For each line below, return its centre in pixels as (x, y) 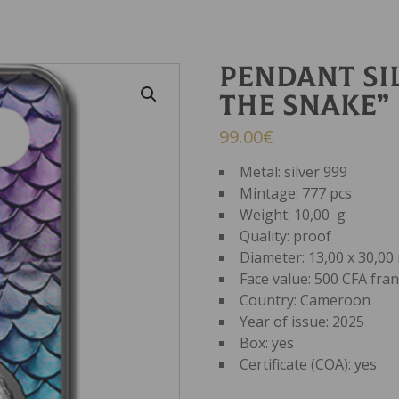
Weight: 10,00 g (293, 215)
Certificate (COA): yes (309, 364)
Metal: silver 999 (294, 172)
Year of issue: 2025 (302, 322)
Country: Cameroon (305, 300)
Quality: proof (286, 236)
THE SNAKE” (305, 106)
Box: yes (267, 343)
